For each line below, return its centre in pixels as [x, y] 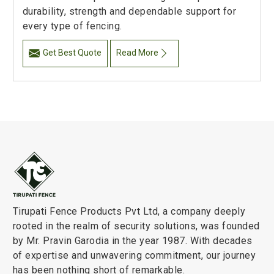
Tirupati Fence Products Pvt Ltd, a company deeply [129, 212]
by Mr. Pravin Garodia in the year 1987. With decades [132, 241]
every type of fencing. [72, 26]
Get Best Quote [72, 53]
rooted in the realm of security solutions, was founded [136, 226]
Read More [138, 53]
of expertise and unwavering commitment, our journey [134, 256]
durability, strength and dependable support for [129, 12]
